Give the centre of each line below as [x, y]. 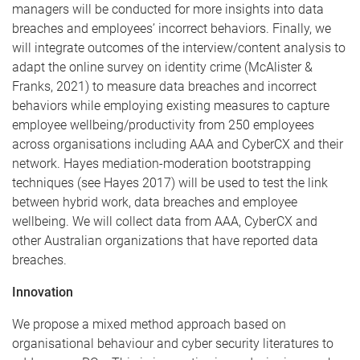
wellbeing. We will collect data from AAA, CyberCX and [165, 221]
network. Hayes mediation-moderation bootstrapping [162, 164]
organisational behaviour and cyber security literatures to [173, 344]
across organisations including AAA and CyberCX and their [178, 144]
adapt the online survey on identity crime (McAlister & [162, 67]
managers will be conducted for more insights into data [168, 9]
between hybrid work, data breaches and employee [155, 202]
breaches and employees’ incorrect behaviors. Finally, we [172, 29]
